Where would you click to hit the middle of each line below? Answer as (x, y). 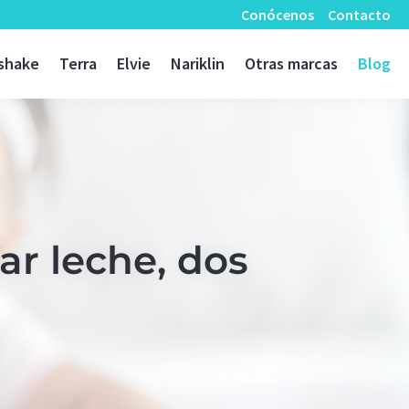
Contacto (359, 15)
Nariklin (198, 63)
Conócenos (277, 15)
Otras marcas (291, 63)
